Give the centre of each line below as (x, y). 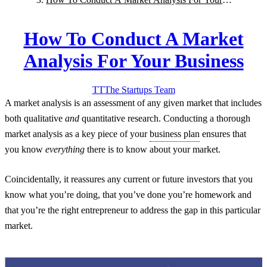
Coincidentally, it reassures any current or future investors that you (129, 179)
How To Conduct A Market (133, 38)
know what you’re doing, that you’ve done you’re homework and (128, 195)
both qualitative (35, 119)
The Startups (128, 90)
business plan (175, 134)
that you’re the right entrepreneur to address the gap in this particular (133, 210)
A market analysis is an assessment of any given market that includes (133, 103)
